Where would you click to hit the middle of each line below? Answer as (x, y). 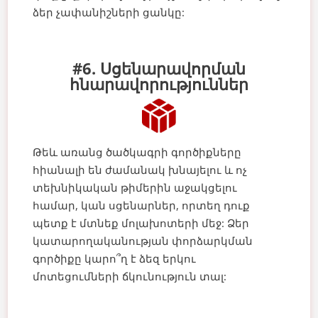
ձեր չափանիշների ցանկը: (109, 12)
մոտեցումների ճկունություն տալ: (130, 276)
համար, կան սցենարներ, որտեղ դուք (142, 205)
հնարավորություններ (159, 83)
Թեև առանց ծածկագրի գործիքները (137, 152)
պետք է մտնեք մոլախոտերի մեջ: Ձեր (141, 223)
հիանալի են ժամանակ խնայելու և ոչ (140, 169)
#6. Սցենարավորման (159, 68)
